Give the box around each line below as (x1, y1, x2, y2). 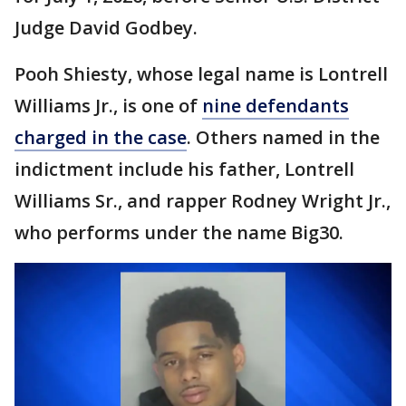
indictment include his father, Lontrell (14, 157, 354, 182)
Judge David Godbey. (14, 15, 198, 41)
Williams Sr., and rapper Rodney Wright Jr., (14, 188, 391, 214)
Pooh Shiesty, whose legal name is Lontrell (14, 62, 388, 87)
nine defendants (202, 93, 349, 119)
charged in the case (14, 125, 187, 150)
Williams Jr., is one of (14, 93, 202, 119)
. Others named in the (187, 125, 380, 150)
